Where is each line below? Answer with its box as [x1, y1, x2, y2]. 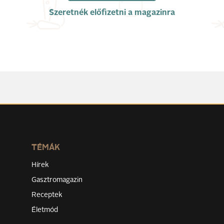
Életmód [31, 206, 58, 213]
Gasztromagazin [31, 176, 82, 183]
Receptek [31, 191, 62, 198]
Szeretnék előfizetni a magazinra [49, 8, 175, 17]
